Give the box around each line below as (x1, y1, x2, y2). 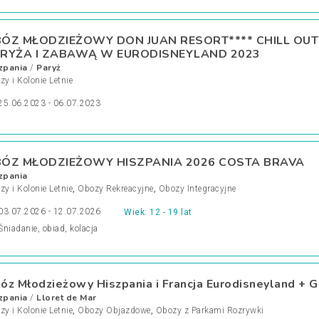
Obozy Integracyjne (158, 184, 236, 194)
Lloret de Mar (36, 292, 97, 303)
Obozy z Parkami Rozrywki (155, 305, 264, 315)
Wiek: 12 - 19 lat (124, 207, 192, 217)
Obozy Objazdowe (78, 305, 151, 315)
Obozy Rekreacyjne (78, 184, 154, 194)
